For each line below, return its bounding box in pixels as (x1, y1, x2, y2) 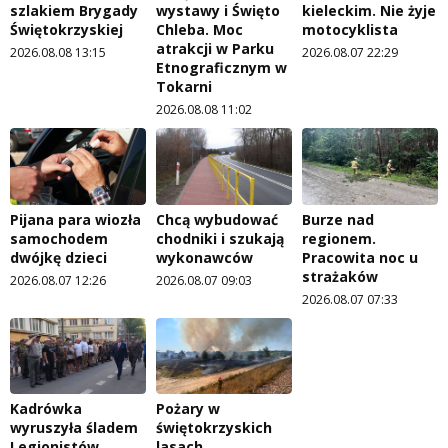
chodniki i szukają (156, 228, 284, 248)
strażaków (302, 266, 378, 286)
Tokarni (156, 76, 212, 96)
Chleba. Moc (156, 19, 243, 39)
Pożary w (156, 399, 220, 419)
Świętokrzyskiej (10, 19, 123, 39)
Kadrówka (10, 399, 82, 419)
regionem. (302, 228, 376, 248)
